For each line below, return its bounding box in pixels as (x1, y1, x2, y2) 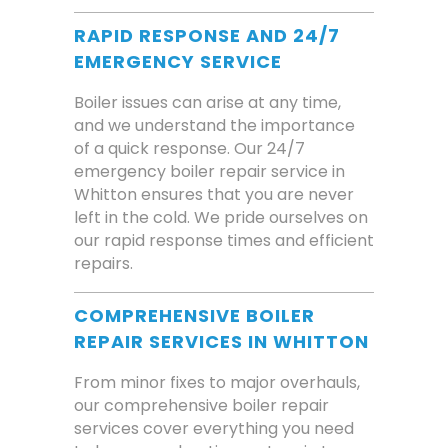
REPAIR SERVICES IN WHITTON (74, 329, 369, 354)
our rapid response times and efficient (74, 229, 374, 252)
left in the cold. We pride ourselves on (74, 206, 368, 229)
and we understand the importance (74, 114, 355, 137)
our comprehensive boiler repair (74, 394, 329, 417)
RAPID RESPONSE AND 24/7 (74, 23, 340, 48)
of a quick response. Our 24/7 (74, 137, 305, 160)
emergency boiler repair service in (74, 160, 345, 183)
